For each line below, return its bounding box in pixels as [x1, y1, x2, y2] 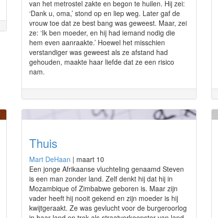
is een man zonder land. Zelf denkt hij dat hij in [29, 174, 173, 183]
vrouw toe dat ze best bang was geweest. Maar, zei [29, 18, 187, 28]
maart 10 [76, 154, 104, 164]
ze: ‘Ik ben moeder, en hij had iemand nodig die [29, 28, 175, 37]
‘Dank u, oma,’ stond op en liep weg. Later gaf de [29, 8, 180, 18]
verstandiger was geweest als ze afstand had [29, 47, 168, 57]
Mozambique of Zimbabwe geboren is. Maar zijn [29, 183, 178, 193]
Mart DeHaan [29, 154, 71, 164]
